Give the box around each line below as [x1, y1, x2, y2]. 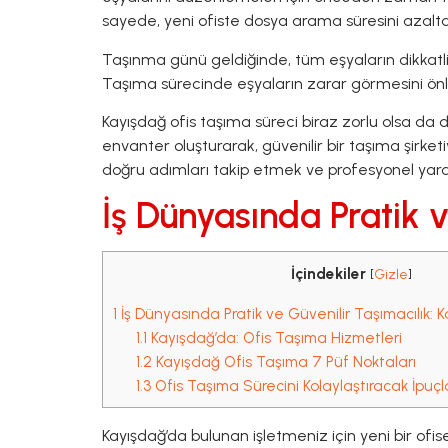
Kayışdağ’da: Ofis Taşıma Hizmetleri [146, 328, 402, 347]
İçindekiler [290, 265, 366, 284]
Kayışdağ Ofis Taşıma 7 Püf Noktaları [151, 352, 416, 371]
